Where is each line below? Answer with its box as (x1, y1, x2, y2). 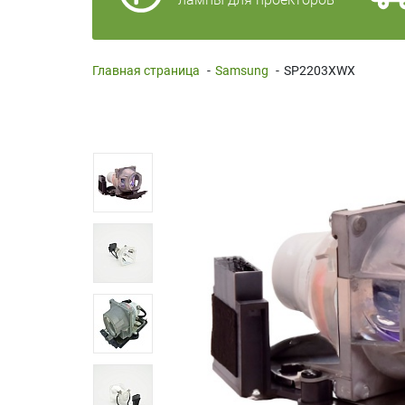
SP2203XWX (284, 62, 355, 78)
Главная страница (92, 62, 200, 78)
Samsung (215, 62, 268, 78)
